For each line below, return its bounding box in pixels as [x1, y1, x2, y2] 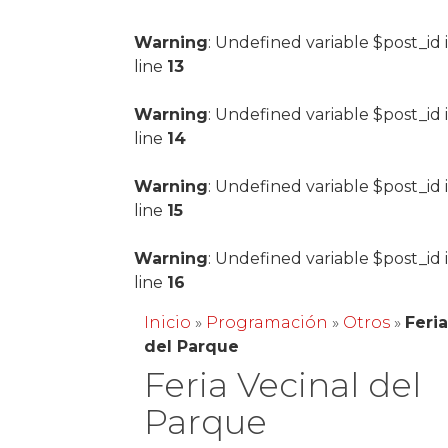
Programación [206, 313, 329, 332]
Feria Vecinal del [144, 364, 422, 406]
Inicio [144, 313, 192, 332]
